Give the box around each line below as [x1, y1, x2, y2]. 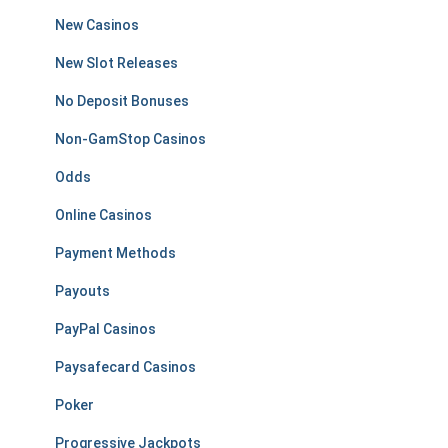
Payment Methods [55, 245, 176, 261]
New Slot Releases [55, 55, 178, 71]
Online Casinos [55, 207, 152, 223]
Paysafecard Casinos [55, 359, 196, 375]
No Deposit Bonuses [55, 93, 189, 109]
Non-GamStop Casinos [55, 131, 206, 147]
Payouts [55, 283, 110, 299]
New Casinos [55, 17, 139, 33]
